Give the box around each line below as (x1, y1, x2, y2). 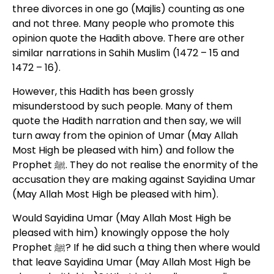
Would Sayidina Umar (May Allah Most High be (12, 211, 231, 225)
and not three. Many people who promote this (12, 17, 234, 31)
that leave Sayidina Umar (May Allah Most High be (12, 255, 251, 269)
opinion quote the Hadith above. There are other (12, 31, 245, 45)
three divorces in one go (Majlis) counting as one (12, 2, 245, 16)
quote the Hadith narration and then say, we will (12, 114, 241, 128)
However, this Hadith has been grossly (12, 84, 194, 98)
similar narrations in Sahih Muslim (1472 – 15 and (12, 46, 239, 60)
